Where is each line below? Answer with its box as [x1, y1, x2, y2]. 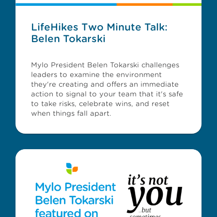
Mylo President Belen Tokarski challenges [31, 61, 179, 69]
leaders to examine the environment [31, 71, 162, 78]
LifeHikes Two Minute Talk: [31, 21, 168, 33]
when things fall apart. [31, 109, 111, 117]
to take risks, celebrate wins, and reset [31, 100, 170, 108]
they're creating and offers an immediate [31, 80, 179, 88]
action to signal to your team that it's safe [31, 90, 183, 98]
